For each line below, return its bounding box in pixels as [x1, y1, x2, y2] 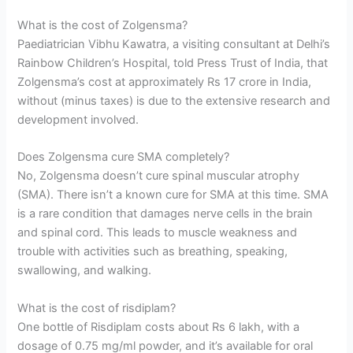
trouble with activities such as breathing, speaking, [17, 244, 288, 259]
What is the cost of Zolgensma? [17, 17, 188, 32]
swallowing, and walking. [17, 263, 152, 278]
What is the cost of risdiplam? [17, 300, 176, 315]
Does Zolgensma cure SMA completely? [17, 150, 230, 165]
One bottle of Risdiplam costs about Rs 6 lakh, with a [17, 319, 300, 334]
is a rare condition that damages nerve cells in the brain [17, 206, 314, 221]
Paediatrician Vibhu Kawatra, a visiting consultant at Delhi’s [17, 36, 331, 51]
